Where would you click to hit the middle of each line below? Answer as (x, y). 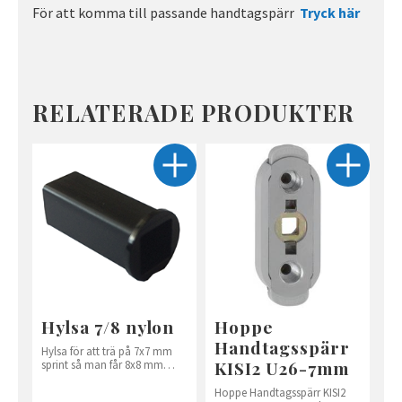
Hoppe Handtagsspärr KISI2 (280, 392)
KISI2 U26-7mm (282, 367)
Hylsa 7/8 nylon (108, 326)
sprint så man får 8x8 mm (102, 364)
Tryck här (330, 13)
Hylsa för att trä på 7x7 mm (107, 350)
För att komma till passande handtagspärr (166, 13)
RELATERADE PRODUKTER (194, 112)
